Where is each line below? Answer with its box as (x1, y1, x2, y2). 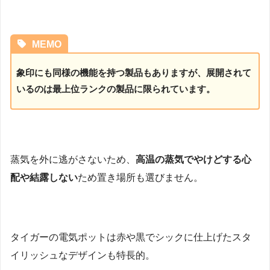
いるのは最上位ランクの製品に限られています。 (16, 84, 215, 95)
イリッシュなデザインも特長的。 (10, 250, 155, 261)
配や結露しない (10, 172, 78, 183)
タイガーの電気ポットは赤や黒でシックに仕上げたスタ (10, 232, 251, 243)
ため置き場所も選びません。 (78, 172, 203, 183)
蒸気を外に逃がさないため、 (10, 154, 136, 165)
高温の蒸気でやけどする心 (136, 154, 251, 165)
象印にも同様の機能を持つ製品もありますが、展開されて (16, 67, 251, 78)
